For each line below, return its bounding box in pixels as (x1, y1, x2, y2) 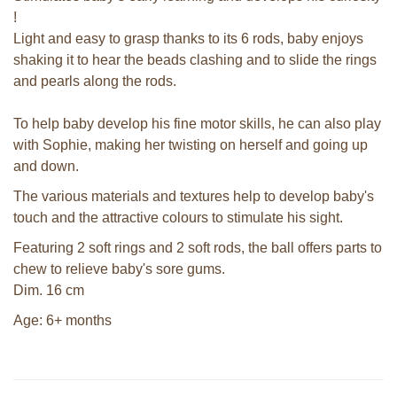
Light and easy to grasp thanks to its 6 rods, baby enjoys (13, 31, 363, 46)
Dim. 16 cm (13, 283, 84, 298)
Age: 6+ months (13, 313, 112, 328)
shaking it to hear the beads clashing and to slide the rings (13, 52, 377, 67)
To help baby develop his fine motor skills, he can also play (13, 116, 381, 131)
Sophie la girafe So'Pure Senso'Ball (224, 378, 371, 388)
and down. (13, 159, 79, 174)
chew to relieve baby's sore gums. (13, 261, 225, 276)
